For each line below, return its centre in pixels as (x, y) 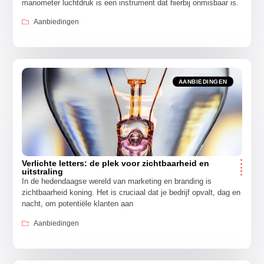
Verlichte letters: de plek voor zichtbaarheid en (116, 164)
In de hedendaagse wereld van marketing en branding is (117, 181)
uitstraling (43, 172)
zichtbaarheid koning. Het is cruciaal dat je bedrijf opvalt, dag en (131, 193)
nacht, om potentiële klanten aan (78, 204)
